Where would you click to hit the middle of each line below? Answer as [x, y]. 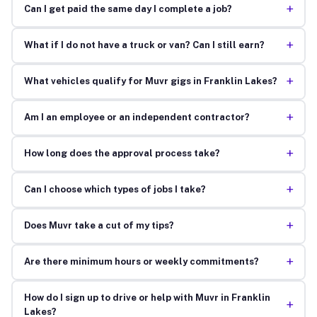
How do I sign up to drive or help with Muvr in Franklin [147, 298]
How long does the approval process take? [122, 154]
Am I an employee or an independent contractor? [137, 117]
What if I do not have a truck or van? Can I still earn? [144, 45]
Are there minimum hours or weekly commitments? [141, 262]
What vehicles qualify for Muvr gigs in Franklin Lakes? [150, 81]
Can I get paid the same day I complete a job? [128, 9]
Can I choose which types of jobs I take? [115, 190]
